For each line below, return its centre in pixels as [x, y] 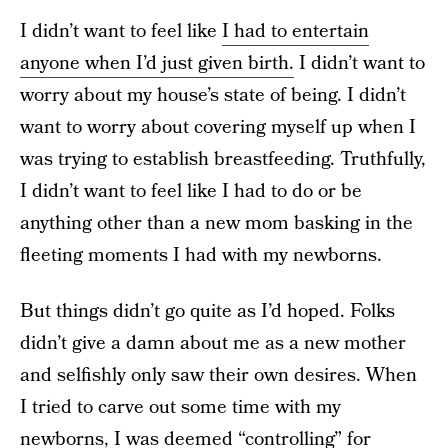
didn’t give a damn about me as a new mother [213, 343]
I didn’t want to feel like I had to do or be [191, 191]
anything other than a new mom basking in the [216, 223]
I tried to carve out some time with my [180, 407]
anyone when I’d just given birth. [157, 63]
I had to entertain [295, 31]
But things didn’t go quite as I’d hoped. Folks [207, 311]
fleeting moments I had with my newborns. [201, 255]
